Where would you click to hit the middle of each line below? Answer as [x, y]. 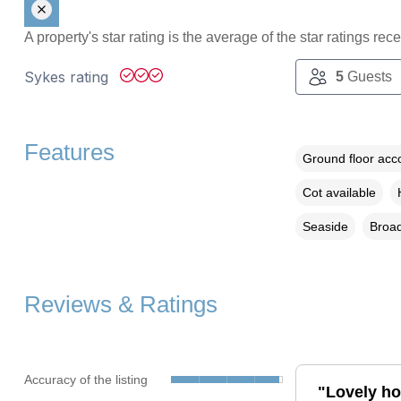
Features [69, 153]
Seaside [325, 227]
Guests [367, 77]
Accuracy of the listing [85, 379]
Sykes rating [68, 77]
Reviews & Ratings [120, 305]
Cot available [339, 193]
